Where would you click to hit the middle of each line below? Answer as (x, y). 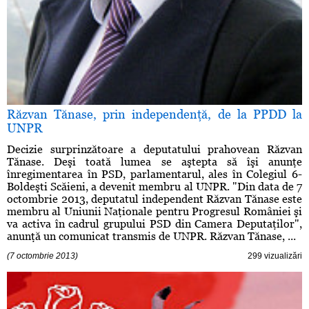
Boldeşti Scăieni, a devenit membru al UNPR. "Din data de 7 (154, 187)
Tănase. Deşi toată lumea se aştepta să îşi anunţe (154, 162)
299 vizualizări (275, 256)
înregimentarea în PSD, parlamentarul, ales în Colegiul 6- (154, 175)
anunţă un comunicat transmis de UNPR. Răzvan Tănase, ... (151, 237)
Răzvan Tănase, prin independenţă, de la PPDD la (154, 114)
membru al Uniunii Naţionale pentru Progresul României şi (154, 212)
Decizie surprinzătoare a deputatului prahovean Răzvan (154, 150)
